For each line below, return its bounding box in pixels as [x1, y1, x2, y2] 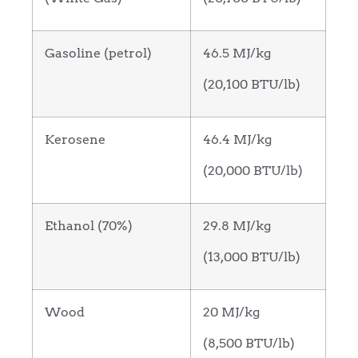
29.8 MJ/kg [203, 217, 271, 234]
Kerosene [45, 131, 105, 148]
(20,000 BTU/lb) [203, 161, 303, 178]
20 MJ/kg [203, 304, 260, 320]
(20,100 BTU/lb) [203, 75, 300, 92]
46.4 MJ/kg [203, 131, 272, 148]
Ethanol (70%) [45, 217, 133, 234]
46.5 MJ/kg [203, 45, 271, 62]
